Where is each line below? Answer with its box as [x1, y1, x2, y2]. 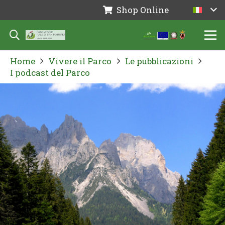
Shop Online [117, 4, 169, 16]
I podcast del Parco [10, 67, 90, 78]
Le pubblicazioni [125, 55, 193, 67]
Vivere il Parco [48, 55, 112, 67]
